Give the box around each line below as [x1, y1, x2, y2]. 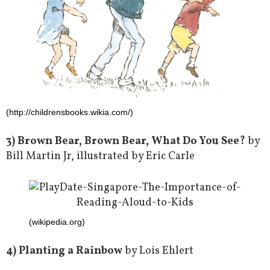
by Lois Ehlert [122, 243, 193, 259]
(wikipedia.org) [28, 217, 85, 227]
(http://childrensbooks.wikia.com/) [6, 107, 133, 117]
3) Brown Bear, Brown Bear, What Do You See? [6, 133, 248, 149]
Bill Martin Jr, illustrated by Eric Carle [6, 148, 195, 164]
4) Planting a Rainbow [6, 243, 122, 259]
